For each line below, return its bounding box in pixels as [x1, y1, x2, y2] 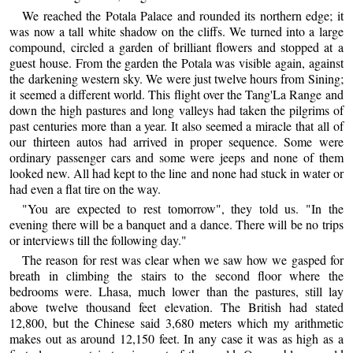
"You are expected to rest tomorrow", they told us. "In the [22, 199, 344, 217]
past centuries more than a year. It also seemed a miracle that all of [9, 117, 344, 134]
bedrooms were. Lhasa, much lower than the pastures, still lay [9, 283, 344, 300]
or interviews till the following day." [9, 231, 188, 248]
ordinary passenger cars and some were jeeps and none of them [9, 148, 344, 165]
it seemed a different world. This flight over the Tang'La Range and [9, 85, 344, 102]
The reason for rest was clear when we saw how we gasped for [22, 251, 344, 269]
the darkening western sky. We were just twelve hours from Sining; [9, 69, 344, 87]
